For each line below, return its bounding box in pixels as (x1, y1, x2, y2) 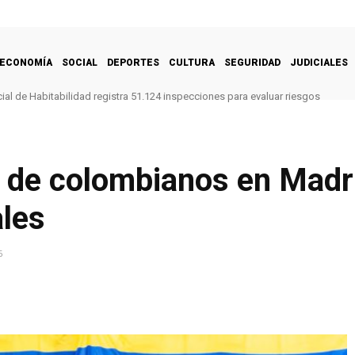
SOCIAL (62, 56, 97, 68)
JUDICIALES (290, 56, 348, 68)
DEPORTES (107, 56, 159, 68)
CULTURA (169, 56, 215, 68)
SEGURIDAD (224, 56, 281, 68)
